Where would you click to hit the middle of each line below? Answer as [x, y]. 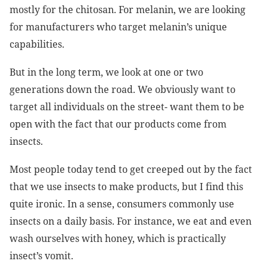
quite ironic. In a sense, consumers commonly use [122, 204]
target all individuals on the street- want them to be [127, 107]
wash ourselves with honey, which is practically [118, 239]
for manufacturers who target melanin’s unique [118, 27]
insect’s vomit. [41, 256]
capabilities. [37, 44]
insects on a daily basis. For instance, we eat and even [131, 221]
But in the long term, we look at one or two [106, 72]
